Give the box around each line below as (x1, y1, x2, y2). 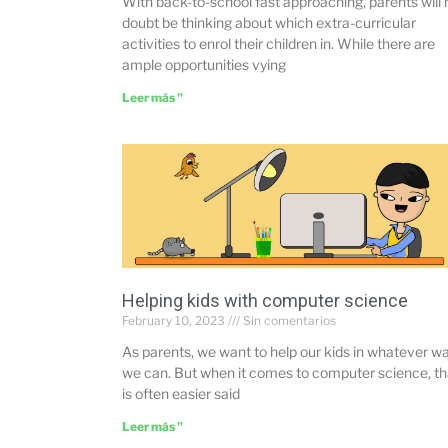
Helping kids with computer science (122, 290, 408, 312)
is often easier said (122, 385, 240, 403)
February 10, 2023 (122, 313, 228, 329)
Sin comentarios (240, 313, 336, 329)
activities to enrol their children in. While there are (122, 35, 435, 53)
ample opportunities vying (122, 56, 286, 74)
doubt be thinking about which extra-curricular (122, 14, 416, 32)
